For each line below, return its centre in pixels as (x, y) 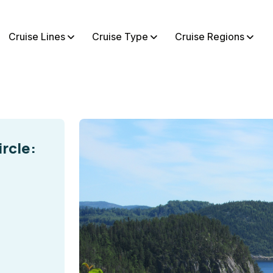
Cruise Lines (37, 36)
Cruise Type (120, 36)
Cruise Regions (210, 36)
